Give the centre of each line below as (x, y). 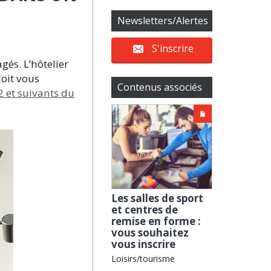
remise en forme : (156, 221)
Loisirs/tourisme (143, 259)
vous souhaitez (150, 233)
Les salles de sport (158, 198)
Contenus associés (160, 87)
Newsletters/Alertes (163, 20)
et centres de (145, 210)
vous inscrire (144, 244)
